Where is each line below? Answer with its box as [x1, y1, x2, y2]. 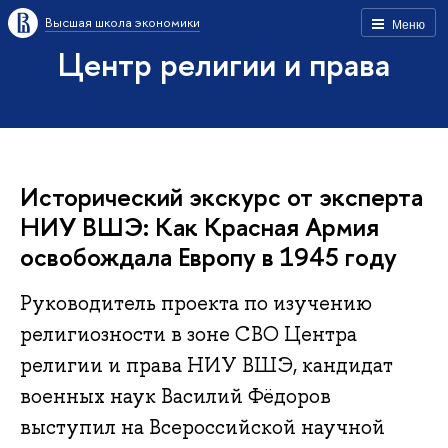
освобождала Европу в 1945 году [20, 239, 397, 274]
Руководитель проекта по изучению [20, 290, 372, 317]
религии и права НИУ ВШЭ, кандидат [20, 352, 393, 379]
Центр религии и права [58, 42, 390, 86]
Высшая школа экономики [45, 13, 200, 31]
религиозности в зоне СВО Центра [20, 321, 357, 348]
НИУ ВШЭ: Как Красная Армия [20, 209, 379, 244]
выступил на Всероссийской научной [20, 414, 385, 441]
